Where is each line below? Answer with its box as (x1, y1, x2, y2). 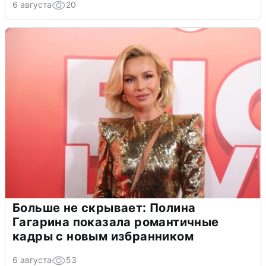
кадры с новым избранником (12, 229, 194, 243)
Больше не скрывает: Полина (12, 200, 196, 215)
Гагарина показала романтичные (12, 214, 219, 229)
